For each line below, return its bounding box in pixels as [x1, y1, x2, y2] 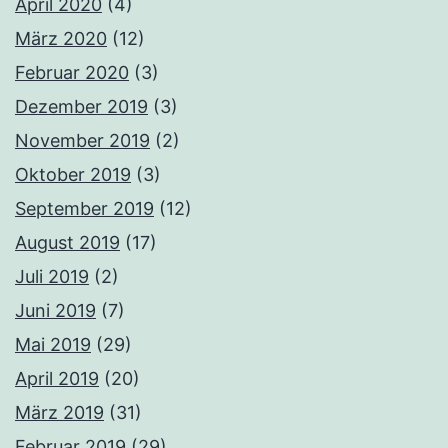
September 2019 [15, 198, 154, 220]
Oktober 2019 [15, 164, 131, 186]
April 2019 [15, 368, 99, 390]
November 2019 [15, 130, 150, 152]
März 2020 [15, 28, 107, 50]
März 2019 [15, 402, 104, 424]
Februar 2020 [15, 62, 129, 84]
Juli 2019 [15, 266, 89, 288]
